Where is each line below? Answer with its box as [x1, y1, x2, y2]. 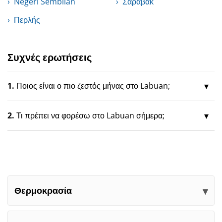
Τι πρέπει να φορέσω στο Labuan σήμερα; [16, 110, 165, 121]
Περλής [14, 14, 40, 25]
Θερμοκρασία [14, 185, 72, 196]
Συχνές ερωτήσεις [7, 51, 92, 63]
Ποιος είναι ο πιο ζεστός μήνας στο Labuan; [16, 80, 170, 91]
